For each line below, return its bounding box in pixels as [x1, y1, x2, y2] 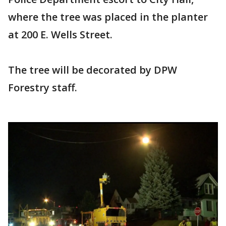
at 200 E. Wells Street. [8, 28, 112, 41]
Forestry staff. [8, 81, 77, 94]
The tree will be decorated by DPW [8, 63, 177, 77]
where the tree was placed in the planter [8, 10, 208, 24]
